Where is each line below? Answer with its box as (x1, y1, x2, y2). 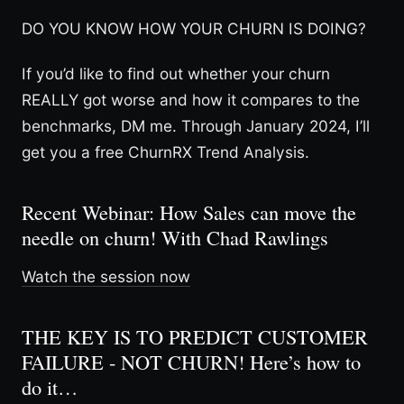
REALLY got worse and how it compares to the (22, 89, 360, 109)
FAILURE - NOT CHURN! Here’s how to (22, 348, 361, 376)
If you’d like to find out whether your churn (22, 63, 330, 83)
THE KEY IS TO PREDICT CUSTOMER (22, 323, 368, 351)
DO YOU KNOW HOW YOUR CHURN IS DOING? (22, 19, 366, 39)
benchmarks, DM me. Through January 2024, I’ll (22, 115, 370, 135)
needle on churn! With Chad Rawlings (22, 224, 328, 252)
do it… (22, 373, 78, 401)
